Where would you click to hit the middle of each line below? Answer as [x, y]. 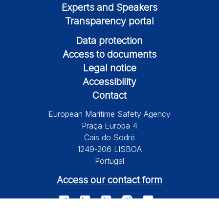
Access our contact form [109, 180]
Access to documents [109, 55]
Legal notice [109, 68]
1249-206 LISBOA [109, 149]
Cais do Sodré [109, 138]
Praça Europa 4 [109, 126]
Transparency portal [109, 21]
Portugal [109, 161]
